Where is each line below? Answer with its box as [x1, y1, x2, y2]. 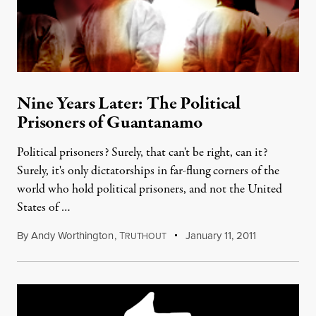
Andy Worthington [31, 228, 114, 243]
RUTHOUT [124, 230, 166, 243]
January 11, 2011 [183, 228, 257, 243]
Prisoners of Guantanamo [17, 110, 203, 135]
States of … [17, 199, 71, 217]
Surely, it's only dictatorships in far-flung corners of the [17, 162, 279, 180]
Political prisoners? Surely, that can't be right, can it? [17, 144, 267, 162]
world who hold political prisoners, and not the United [17, 181, 282, 198]
